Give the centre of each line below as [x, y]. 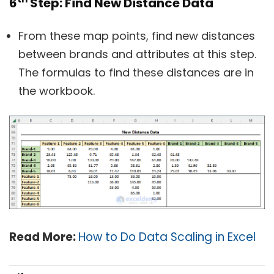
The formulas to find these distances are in [136, 72]
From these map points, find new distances [137, 35]
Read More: [44, 237]
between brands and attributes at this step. [137, 54]
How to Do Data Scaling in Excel [167, 237]
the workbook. [57, 91]
